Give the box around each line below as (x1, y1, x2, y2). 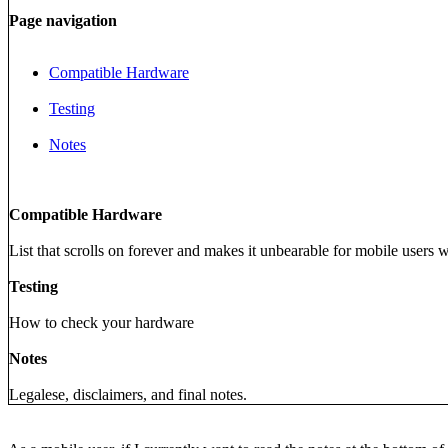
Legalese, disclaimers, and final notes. (9, 385, 247, 403)
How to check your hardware (9, 313, 194, 331)
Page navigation (9, 11, 117, 29)
